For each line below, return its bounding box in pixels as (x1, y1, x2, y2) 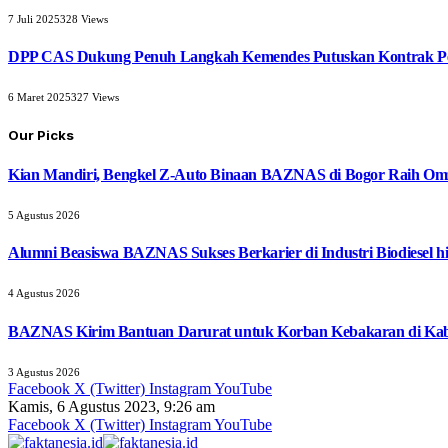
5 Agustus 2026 (8, 208, 80, 221)
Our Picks (8, 127, 74, 144)
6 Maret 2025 (8, 91, 71, 104)
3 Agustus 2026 (8, 365, 80, 378)
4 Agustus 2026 (8, 287, 80, 300)
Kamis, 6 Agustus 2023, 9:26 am (8, 397, 215, 415)
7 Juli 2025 (8, 12, 60, 25)
